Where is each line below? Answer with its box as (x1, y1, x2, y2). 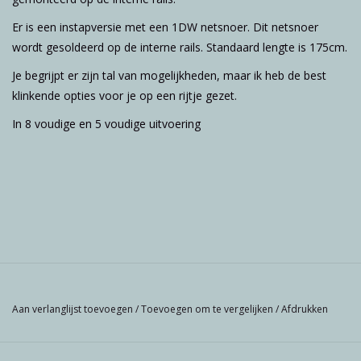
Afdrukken (281, 301, 328, 316)
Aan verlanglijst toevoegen (12, 301, 135, 316)
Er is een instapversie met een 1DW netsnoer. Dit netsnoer (12, 19, 318, 35)
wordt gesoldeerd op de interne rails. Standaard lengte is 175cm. (12, 39, 347, 55)
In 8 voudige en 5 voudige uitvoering (12, 115, 201, 131)
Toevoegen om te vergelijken (141, 301, 276, 316)
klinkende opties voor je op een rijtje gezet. (12, 87, 237, 103)
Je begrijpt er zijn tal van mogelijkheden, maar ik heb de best (12, 67, 326, 83)
